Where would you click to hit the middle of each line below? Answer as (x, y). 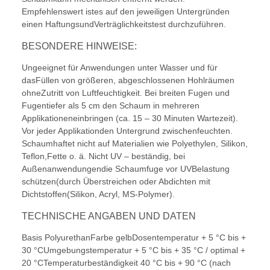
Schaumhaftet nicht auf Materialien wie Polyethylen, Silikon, (135, 144)
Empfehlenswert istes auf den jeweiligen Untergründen (126, 12)
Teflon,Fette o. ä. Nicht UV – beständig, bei (103, 156)
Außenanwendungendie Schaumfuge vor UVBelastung (126, 169)
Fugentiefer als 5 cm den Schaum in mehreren (111, 106)
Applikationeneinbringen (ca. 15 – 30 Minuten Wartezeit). (130, 118)
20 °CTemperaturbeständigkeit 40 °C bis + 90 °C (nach (126, 263)
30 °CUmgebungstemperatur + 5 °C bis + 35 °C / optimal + (133, 250)
